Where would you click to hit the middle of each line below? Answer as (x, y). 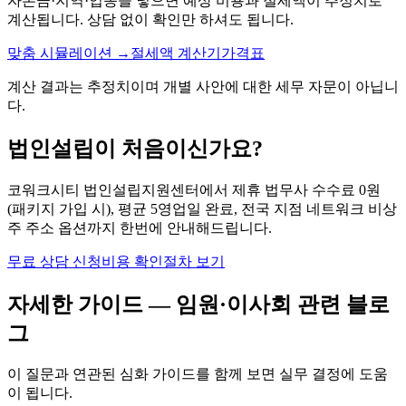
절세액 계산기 (176, 53)
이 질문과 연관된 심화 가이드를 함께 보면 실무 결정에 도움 (198, 374)
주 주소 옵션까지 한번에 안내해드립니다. (140, 227)
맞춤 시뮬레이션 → (69, 53)
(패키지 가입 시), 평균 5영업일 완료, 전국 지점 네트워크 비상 (202, 208)
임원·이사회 (234, 304)
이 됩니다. (40, 393)
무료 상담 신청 (54, 261)
